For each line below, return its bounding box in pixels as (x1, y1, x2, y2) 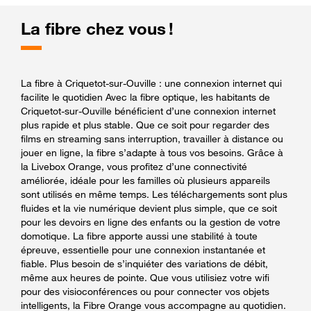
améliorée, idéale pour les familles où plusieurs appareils (21, 174, 270, 186)
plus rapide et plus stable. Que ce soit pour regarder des (21, 118, 269, 131)
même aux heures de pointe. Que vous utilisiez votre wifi (21, 271, 269, 283)
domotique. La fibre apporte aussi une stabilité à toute (21, 229, 258, 242)
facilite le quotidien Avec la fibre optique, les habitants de (21, 90, 270, 103)
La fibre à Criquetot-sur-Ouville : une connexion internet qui (21, 76, 282, 89)
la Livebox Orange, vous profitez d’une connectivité (21, 160, 247, 172)
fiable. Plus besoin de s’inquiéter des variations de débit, (21, 257, 268, 269)
